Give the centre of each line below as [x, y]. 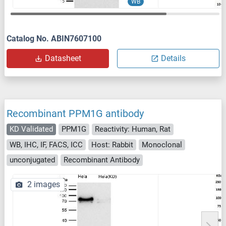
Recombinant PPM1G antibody [75, 114]
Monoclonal [162, 145]
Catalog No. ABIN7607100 [54, 39]
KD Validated [31, 129]
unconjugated [32, 160]
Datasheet [63, 59]
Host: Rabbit [112, 145]
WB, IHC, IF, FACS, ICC [46, 145]
